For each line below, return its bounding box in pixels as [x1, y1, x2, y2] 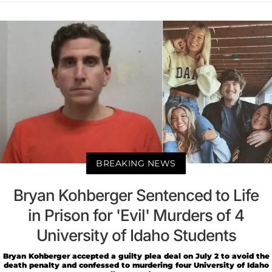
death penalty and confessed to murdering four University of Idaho [3, 260, 269, 270]
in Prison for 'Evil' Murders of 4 [28, 205, 244, 225]
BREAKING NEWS [96, 157, 176, 169]
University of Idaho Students [36, 225, 236, 245]
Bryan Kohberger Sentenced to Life [13, 185, 259, 205]
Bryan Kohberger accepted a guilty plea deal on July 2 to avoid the [2, 251, 270, 260]
